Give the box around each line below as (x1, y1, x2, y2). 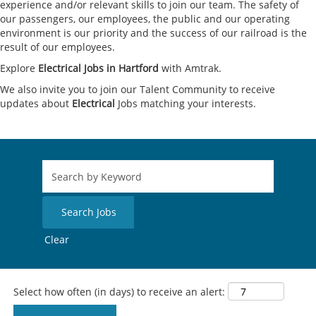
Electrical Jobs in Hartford (38, 61, 159, 75)
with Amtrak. (159, 61, 221, 75)
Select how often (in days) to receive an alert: (13, 284, 225, 298)
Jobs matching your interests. (115, 97, 256, 110)
